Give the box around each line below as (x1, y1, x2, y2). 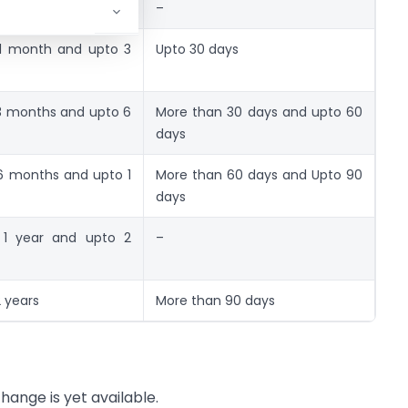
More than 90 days (156, 291, 275, 310)
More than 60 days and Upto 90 (156, 165, 362, 184)
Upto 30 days (156, 39, 239, 58)
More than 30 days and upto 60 (156, 102, 362, 121)
